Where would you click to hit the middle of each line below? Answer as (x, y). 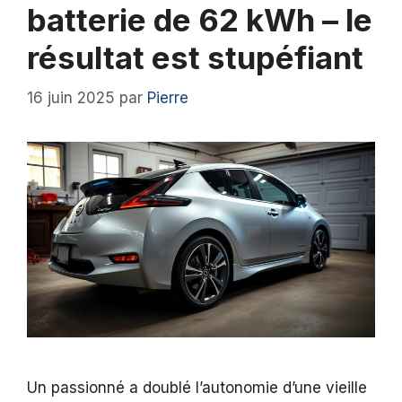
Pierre (168, 97)
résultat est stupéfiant (195, 58)
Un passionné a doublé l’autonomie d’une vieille (197, 387)
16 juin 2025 (71, 97)
